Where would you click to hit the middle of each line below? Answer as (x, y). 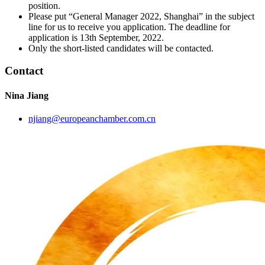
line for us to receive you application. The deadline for (129, 27)
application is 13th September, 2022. (96, 37)
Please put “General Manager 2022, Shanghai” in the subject (141, 16)
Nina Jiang (27, 95)
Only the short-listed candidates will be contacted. (121, 48)
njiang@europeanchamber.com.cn (92, 118)
